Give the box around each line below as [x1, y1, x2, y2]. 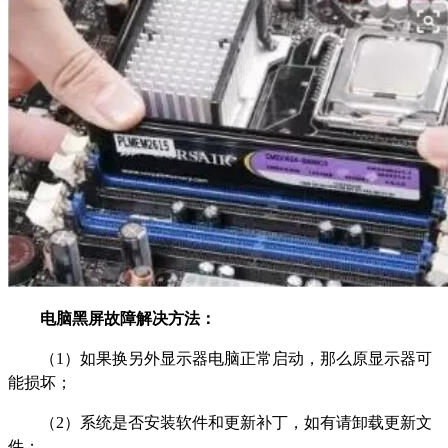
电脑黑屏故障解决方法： [40, 310, 216, 328]
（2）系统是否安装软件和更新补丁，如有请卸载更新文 [40, 414, 432, 432]
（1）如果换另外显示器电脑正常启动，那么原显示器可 [40, 350, 432, 368]
